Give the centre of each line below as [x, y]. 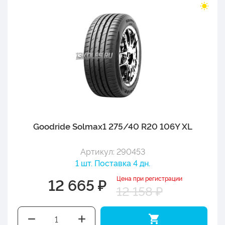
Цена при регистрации [149, 178]
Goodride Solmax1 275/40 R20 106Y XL [113, 126]
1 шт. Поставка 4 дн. [113, 162]
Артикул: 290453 [113, 151]
